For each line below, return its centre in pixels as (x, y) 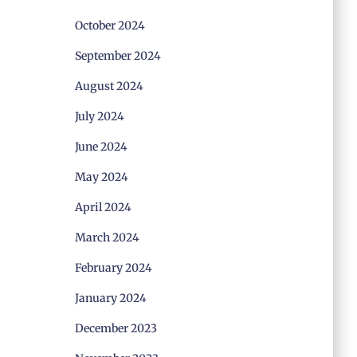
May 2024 (101, 177)
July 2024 (99, 116)
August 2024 (109, 86)
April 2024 (103, 207)
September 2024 (118, 56)
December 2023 (116, 328)
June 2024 (101, 147)
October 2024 (110, 25)
